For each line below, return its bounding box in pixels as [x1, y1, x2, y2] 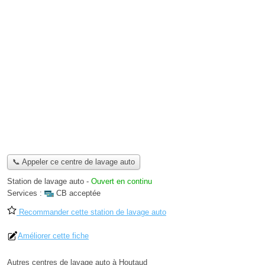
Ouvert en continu [91, 177, 152, 186]
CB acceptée [56, 189, 101, 198]
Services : [7, 189, 44, 198]
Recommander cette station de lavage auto [17, 208, 166, 217]
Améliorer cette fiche [18, 231, 89, 241]
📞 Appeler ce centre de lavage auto [12, 157, 135, 167]
